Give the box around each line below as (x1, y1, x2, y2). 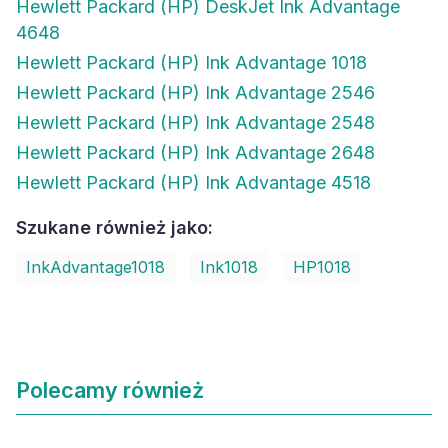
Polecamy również (16, 377, 204, 403)
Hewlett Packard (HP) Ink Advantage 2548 (16, 112, 375, 133)
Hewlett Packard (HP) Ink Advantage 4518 (16, 172, 371, 193)
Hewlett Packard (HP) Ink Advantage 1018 (16, 52, 367, 73)
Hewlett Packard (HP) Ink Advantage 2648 (16, 142, 375, 163)
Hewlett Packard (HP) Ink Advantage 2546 (16, 82, 375, 103)
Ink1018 (200, 257, 258, 277)
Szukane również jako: (16, 217, 213, 238)
